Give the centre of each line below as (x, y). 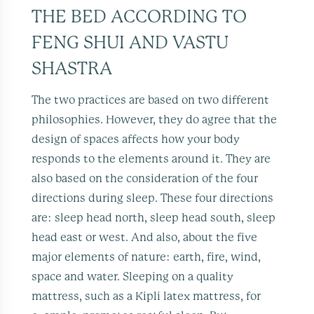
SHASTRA (72, 69)
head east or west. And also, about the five (145, 237)
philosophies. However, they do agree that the (155, 120)
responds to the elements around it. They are (151, 159)
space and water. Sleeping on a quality (133, 277)
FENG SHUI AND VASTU (130, 43)
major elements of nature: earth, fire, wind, (146, 257)
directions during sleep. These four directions (153, 198)
